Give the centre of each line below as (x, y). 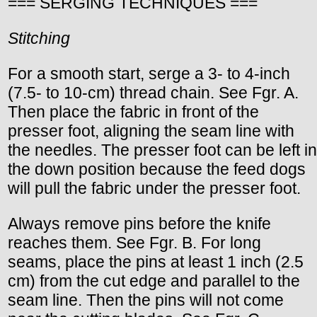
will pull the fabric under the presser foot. (154, 188)
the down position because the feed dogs (157, 169)
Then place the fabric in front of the (133, 111)
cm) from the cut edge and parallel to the (154, 281)
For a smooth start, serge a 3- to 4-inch (149, 73)
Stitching (39, 38)
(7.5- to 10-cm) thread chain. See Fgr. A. (153, 92)
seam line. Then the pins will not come (146, 300)
